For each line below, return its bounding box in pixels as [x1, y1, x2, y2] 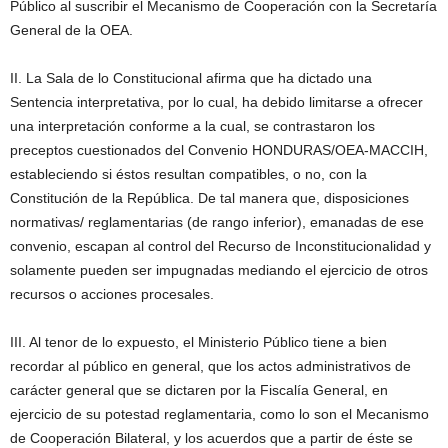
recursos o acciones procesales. [10, 285, 214, 302]
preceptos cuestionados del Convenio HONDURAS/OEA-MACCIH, [10, 141, 428, 158]
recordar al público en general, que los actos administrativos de [10, 357, 411, 374]
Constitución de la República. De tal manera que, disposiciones [10, 189, 409, 206]
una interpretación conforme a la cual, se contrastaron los [10, 117, 375, 134]
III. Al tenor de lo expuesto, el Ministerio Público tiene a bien [10, 333, 387, 350]
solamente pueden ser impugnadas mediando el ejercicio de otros [10, 261, 428, 278]
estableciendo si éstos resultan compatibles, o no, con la [10, 165, 367, 182]
